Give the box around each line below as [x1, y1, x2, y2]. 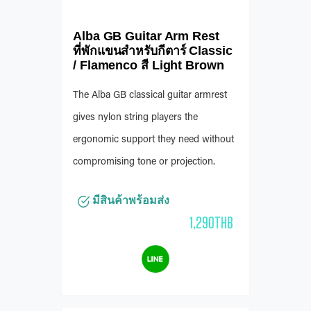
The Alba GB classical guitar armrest [73, 91, 227, 101]
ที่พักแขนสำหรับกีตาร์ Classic [73, 44, 233, 58]
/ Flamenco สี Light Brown [73, 58, 224, 73]
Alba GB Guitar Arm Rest [73, 29, 219, 44]
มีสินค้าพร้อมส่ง [90, 194, 169, 207]
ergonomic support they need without [73, 135, 234, 146]
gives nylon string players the [73, 113, 198, 124]
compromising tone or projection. [73, 158, 215, 168]
